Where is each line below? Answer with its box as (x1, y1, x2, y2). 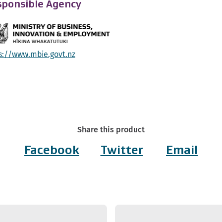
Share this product (77, 124, 145, 136)
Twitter (100, 143, 143, 157)
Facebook (24, 143, 79, 157)
